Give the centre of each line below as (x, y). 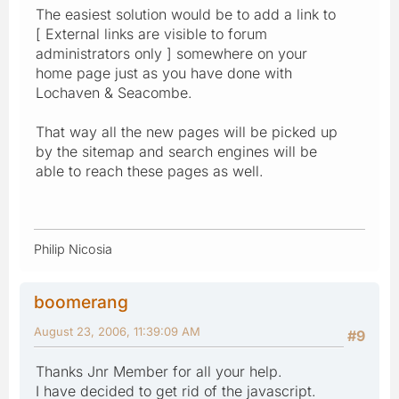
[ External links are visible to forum (151, 33)
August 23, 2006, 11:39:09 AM (117, 331)
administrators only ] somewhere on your (171, 53)
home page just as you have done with (164, 73)
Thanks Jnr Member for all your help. (159, 371)
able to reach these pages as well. (150, 171)
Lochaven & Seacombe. (114, 92)
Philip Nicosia (73, 248)
